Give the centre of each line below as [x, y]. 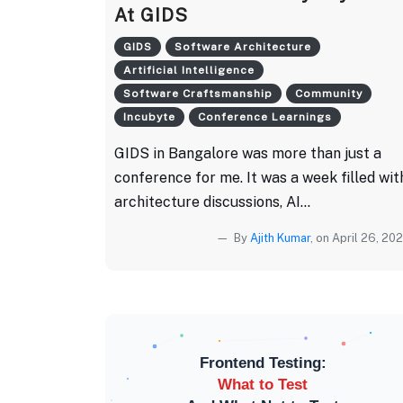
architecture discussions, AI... [212, 201]
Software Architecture [242, 46]
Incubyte [149, 116]
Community [328, 93]
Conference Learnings [264, 116]
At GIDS [151, 15]
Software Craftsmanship [198, 93]
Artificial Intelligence [189, 70]
